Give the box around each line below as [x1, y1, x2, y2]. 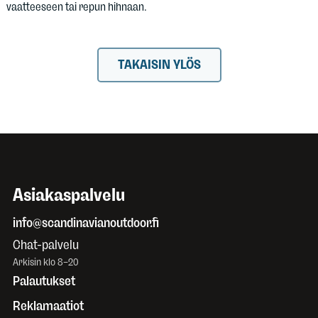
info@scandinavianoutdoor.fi [13, 215, 159, 231]
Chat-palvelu [13, 236, 79, 253]
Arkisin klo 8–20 [13, 255, 79, 268]
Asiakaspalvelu [13, 183, 125, 205]
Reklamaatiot [13, 297, 84, 314]
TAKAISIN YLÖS [117, 57, 201, 73]
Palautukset [13, 273, 75, 290]
